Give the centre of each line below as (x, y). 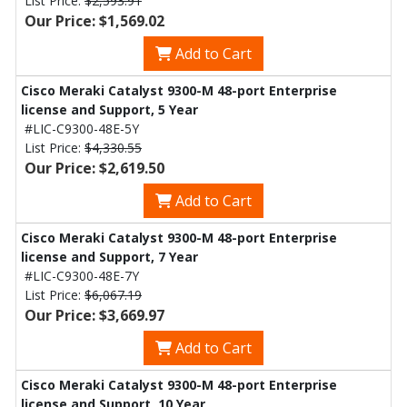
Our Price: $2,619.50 (94, 168)
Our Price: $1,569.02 (94, 21)
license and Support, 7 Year (109, 257)
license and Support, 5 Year (109, 109)
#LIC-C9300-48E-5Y (82, 129)
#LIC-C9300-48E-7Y (82, 276)
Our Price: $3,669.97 (94, 315)
